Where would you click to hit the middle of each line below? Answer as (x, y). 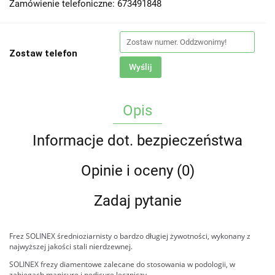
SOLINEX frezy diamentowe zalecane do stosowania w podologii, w (122, 264)
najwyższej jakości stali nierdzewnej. (71, 246)
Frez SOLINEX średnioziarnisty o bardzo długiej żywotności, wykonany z (130, 236)
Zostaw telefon (43, 53)
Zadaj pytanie (137, 201)
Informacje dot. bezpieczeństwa (137, 141)
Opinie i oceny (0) (137, 171)
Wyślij (141, 67)
